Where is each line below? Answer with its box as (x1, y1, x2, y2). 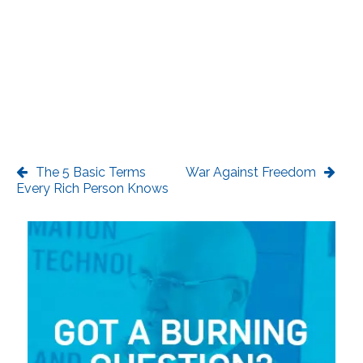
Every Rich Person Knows (16, 181, 169, 197)
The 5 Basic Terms (36, 164, 146, 181)
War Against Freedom (186, 164, 316, 181)
